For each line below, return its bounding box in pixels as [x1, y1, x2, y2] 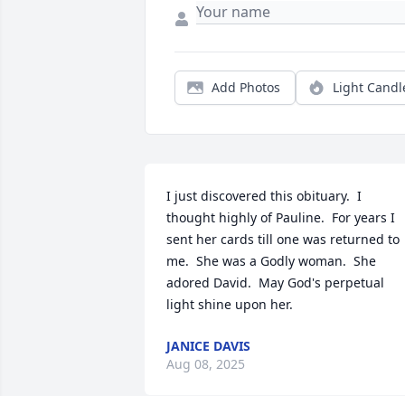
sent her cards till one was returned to [166, 231, 400, 249]
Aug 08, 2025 [166, 355, 245, 373]
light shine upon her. [166, 296, 293, 314]
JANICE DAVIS [166, 337, 250, 355]
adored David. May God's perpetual [166, 274, 384, 292]
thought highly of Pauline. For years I [166, 209, 395, 227]
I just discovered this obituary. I [166, 187, 362, 205]
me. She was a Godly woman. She [166, 252, 376, 270]
